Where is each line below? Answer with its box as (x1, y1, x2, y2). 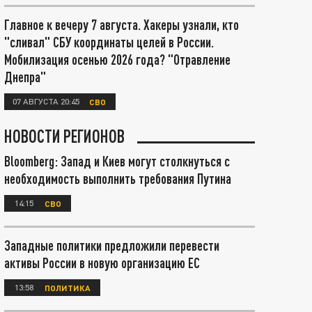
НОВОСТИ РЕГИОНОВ (4, 125, 125, 146)
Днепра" (4, 68, 46, 85)
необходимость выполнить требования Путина (4, 170, 231, 187)
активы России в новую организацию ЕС (4, 254, 200, 271)
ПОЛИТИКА (45, 282, 91, 292)
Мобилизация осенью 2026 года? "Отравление (4, 51, 231, 68)
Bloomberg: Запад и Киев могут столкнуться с (4, 153, 230, 169)
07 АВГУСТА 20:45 (13, 95, 79, 107)
